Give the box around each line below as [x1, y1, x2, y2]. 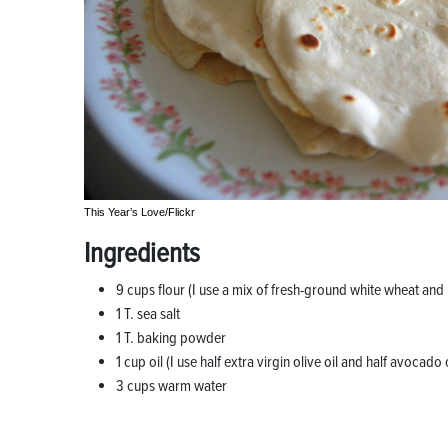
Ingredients [84, 236, 200, 271]
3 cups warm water [116, 376, 227, 397]
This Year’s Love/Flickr [84, 206, 195, 219]
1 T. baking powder [116, 328, 226, 349]
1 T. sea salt [116, 304, 180, 325]
